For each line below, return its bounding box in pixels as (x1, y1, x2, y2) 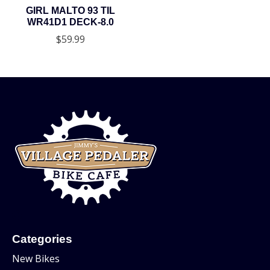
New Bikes (12, 251, 60, 265)
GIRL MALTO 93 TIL (25, 5, 115, 16)
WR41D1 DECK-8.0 (27, 17, 114, 28)
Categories (12, 233, 72, 246)
